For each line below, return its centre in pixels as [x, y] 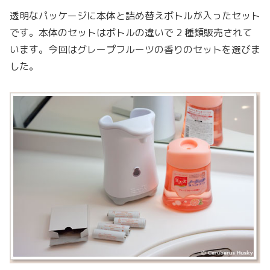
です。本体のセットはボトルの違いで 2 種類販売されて [131, 33]
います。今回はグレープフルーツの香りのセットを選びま [135, 50]
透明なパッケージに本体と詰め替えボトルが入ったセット [135, 16]
